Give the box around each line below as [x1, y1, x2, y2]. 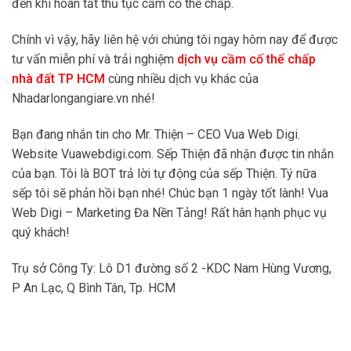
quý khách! [12, 225, 70, 241]
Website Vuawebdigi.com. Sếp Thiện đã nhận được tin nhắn [12, 147, 334, 162]
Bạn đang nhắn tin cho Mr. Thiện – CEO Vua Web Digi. [12, 127, 300, 143]
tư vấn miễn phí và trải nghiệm [12, 52, 174, 67]
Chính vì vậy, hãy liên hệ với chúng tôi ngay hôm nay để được [12, 32, 338, 48]
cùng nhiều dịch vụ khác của [108, 71, 259, 87]
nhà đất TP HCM [12, 71, 105, 87]
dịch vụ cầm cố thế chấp [174, 52, 316, 67]
